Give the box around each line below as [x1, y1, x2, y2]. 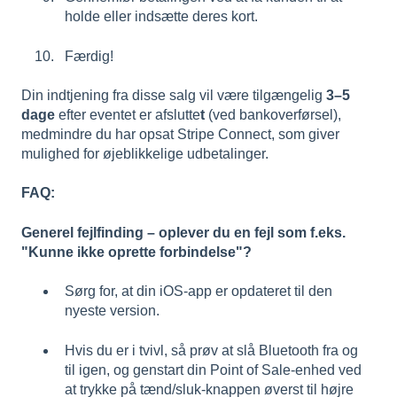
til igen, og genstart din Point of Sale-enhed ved [65, 362, 362, 378]
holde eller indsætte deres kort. [65, 9, 258, 25]
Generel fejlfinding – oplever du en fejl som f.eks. [21, 224, 346, 240]
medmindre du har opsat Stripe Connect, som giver [21, 127, 339, 143]
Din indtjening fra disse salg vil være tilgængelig [21, 88, 326, 104]
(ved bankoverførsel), [205, 107, 341, 123]
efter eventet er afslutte [55, 107, 200, 123]
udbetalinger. [187, 146, 269, 162]
